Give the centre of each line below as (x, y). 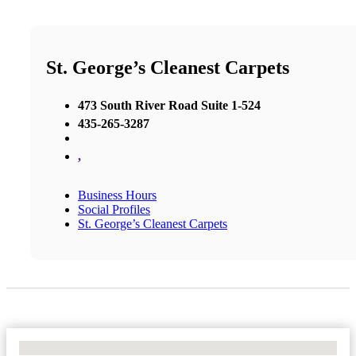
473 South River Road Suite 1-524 (169, 105)
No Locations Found (71, 347)
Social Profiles (114, 209)
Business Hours (117, 195)
